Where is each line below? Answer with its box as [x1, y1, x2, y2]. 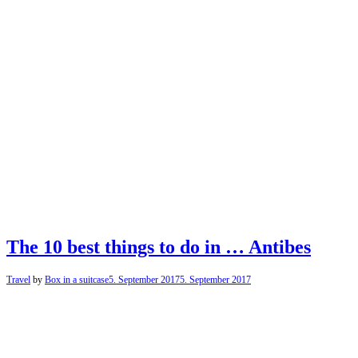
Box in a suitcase [45, 274, 109, 286]
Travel [6, 274, 30, 286]
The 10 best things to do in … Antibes [6, 237, 311, 258]
